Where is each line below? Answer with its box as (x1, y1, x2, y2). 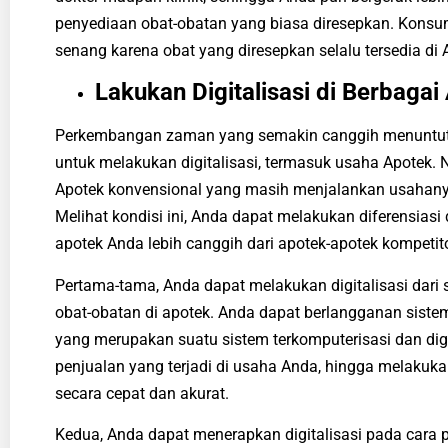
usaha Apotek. (335, 153, 436, 173)
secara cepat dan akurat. (55, 383, 233, 403)
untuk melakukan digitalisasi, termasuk (55, 153, 335, 173)
